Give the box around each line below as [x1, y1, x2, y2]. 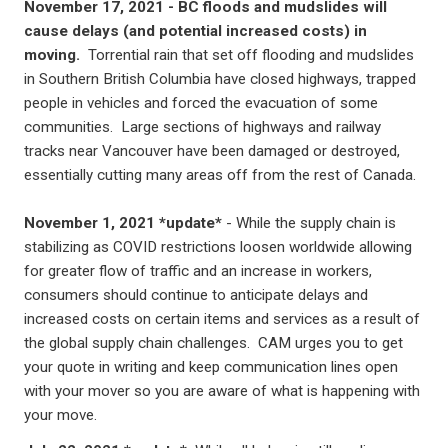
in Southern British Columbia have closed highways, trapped [24, 70, 416, 88]
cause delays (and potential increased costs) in [24, 22, 367, 40]
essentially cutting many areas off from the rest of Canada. [24, 166, 416, 184]
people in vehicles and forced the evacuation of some [24, 94, 378, 112]
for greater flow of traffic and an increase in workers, [24, 262, 372, 280]
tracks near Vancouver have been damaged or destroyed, [24, 142, 400, 160]
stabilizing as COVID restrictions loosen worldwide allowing [24, 238, 412, 256]
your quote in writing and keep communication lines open [24, 358, 398, 376]
